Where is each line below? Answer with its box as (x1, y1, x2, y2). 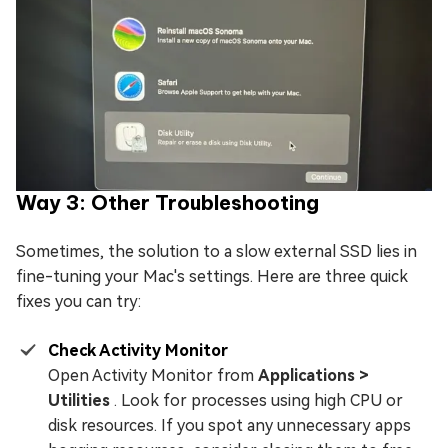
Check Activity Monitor (48, 341, 228, 361)
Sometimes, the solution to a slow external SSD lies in (16, 242, 417, 262)
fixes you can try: (16, 292, 141, 312)
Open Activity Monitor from (48, 366, 258, 386)
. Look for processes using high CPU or (114, 391, 403, 411)
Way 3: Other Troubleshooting (16, 190, 319, 216)
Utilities (48, 391, 114, 411)
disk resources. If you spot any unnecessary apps (48, 416, 411, 436)
